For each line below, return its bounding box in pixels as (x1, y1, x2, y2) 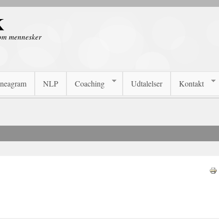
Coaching (75, 78, 105, 88)
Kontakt (179, 78, 204, 88)
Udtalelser (131, 78, 163, 88)
